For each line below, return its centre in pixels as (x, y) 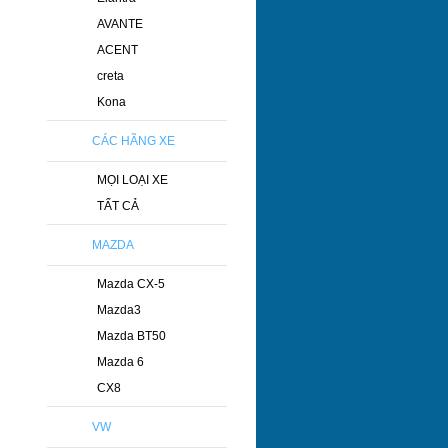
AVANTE (120, 24)
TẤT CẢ (118, 206)
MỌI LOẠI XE (132, 180)
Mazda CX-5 (131, 284)
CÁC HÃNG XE (133, 141)
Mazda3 (119, 310)
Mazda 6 (120, 362)
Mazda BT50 (131, 336)
